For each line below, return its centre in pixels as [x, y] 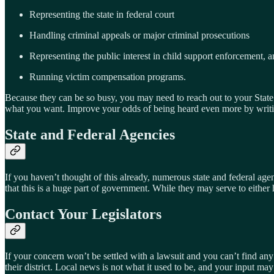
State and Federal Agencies [90, 134]
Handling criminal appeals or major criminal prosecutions [139, 35]
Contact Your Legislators [83, 214]
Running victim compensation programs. [108, 76]
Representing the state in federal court [102, 14]
